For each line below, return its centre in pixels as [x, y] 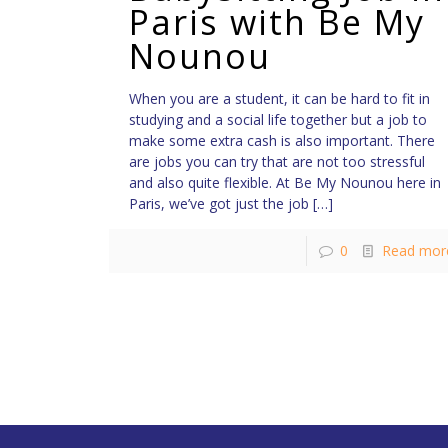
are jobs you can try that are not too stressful [276, 162]
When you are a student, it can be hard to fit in [279, 99]
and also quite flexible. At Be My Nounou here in [284, 183]
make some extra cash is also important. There [281, 141]
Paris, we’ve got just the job [218, 204]
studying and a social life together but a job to [277, 120]
